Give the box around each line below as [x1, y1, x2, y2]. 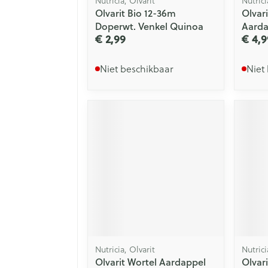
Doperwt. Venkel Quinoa [95, 19, 203, 33]
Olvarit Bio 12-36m [95, 5, 176, 20]
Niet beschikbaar [100, 62, 173, 75]
